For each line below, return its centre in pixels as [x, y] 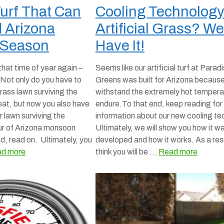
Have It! [120, 46]
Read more [178, 152]
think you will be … [127, 152]
